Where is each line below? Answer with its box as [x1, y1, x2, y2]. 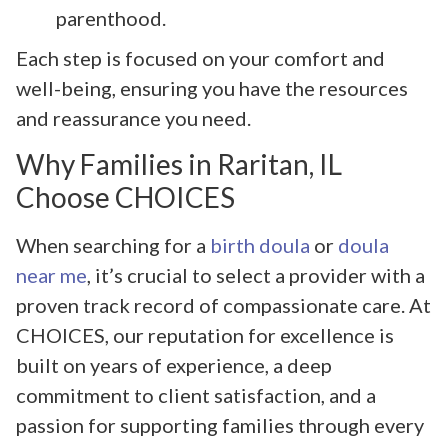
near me [16, 262, 87, 287]
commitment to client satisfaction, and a [16, 382, 376, 407]
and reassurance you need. [16, 106, 251, 131]
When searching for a [16, 232, 210, 257]
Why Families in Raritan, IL [16, 146, 342, 181]
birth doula [210, 232, 310, 257]
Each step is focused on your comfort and [16, 46, 385, 71]
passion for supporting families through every [16, 412, 424, 437]
